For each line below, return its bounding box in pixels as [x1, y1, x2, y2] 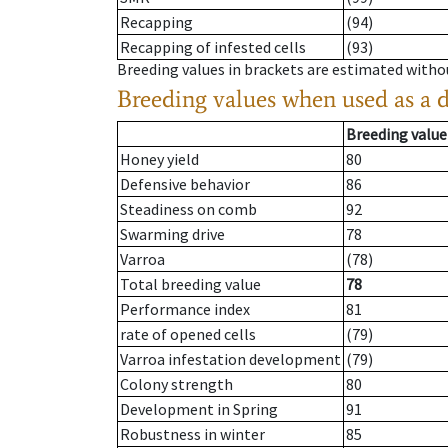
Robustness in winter [120, 424, 265, 445]
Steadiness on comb [120, 199, 257, 220]
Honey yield [120, 149, 199, 170]
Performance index [120, 299, 250, 320]
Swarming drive [120, 224, 225, 245]
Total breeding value [120, 274, 261, 295]
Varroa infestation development [120, 349, 341, 370]
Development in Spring [120, 399, 278, 420]
